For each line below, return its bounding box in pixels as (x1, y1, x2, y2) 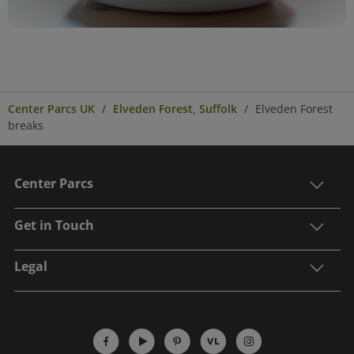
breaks (8, 118, 43, 133)
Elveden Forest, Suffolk (113, 101, 237, 116)
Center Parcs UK (8, 101, 95, 116)
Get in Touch (13, 215, 94, 235)
